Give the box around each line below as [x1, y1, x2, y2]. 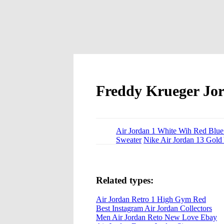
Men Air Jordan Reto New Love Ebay [96, 213, 217, 222]
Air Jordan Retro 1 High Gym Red [96, 195, 206, 204]
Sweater [116, 135, 141, 144]
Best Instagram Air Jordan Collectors [96, 204, 212, 213]
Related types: [96, 174, 153, 185]
